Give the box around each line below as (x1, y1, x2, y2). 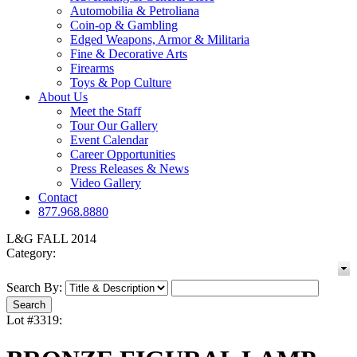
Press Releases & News (70, 162, 189, 176)
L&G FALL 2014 (6, 232, 96, 246)
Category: (6, 246, 56, 261)
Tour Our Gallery (70, 119, 158, 133)
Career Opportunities (70, 147, 175, 162)
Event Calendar (70, 133, 148, 147)
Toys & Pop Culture (70, 76, 171, 90)
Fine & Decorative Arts (70, 47, 187, 61)
